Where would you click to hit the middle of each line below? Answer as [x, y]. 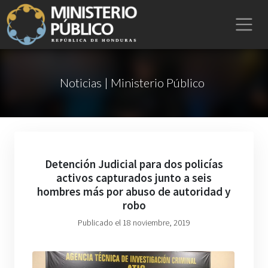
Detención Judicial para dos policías [134, 164]
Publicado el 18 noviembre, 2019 [134, 223]
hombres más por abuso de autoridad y [134, 191]
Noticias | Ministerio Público [132, 83]
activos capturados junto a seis [134, 178]
